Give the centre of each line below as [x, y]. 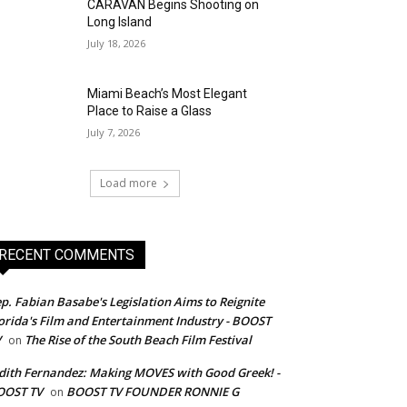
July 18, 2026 [117, 43]
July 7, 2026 [114, 133]
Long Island [120, 22]
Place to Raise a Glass [150, 111]
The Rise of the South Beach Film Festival [138, 340]
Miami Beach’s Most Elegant [168, 94]
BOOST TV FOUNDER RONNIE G [153, 392]
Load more [128, 184]
